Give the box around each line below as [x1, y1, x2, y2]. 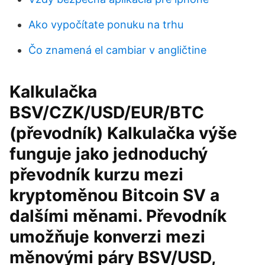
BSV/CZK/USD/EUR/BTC [9, 102, 204, 122]
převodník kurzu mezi [9, 164, 183, 185]
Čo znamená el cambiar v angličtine [28, 44, 206, 56]
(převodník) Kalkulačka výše [9, 123, 237, 143]
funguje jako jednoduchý [9, 144, 208, 164]
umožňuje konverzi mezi [9, 227, 205, 247]
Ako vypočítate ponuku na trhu [28, 18, 183, 31]
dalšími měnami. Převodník [9, 206, 227, 226]
